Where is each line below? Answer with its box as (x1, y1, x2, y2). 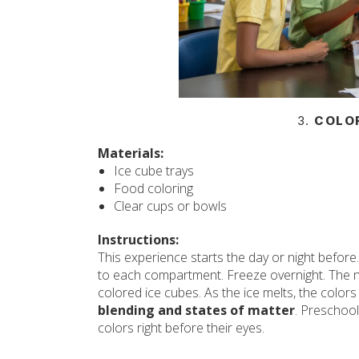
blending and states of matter (98, 301, 295, 319)
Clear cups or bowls (114, 197, 227, 215)
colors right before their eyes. (98, 319, 264, 337)
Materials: (98, 144, 163, 162)
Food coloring (114, 179, 193, 197)
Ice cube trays (114, 162, 194, 179)
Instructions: (98, 231, 179, 248)
